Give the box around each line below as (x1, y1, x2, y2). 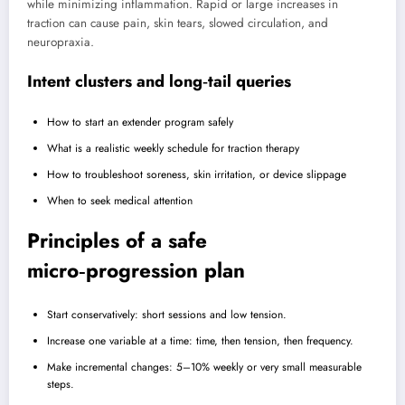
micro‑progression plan (27, 256, 245, 286)
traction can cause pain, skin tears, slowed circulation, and (27, 14, 328, 33)
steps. (47, 375, 74, 392)
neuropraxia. (27, 33, 94, 52)
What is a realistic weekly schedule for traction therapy (47, 140, 299, 157)
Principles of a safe (27, 226, 207, 256)
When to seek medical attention (47, 193, 193, 210)
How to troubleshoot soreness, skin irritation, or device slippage (47, 166, 346, 184)
